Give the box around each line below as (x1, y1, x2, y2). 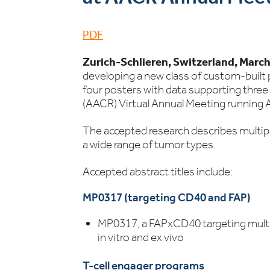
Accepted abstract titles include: (83, 165, 233, 178)
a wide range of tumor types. (83, 137, 216, 151)
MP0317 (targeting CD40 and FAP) (83, 190, 251, 204)
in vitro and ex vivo (98, 230, 184, 244)
